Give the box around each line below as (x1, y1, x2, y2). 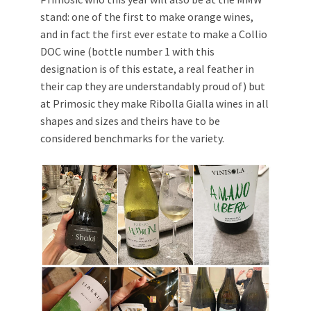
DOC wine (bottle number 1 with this (40, 44, 215, 58)
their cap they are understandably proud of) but (40, 78, 265, 93)
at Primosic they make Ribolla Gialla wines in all (40, 96, 269, 110)
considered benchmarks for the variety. (40, 131, 224, 145)
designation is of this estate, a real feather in (40, 61, 254, 76)
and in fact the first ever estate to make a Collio (40, 26, 267, 41)
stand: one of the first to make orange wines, (40, 9, 253, 24)
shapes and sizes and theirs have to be (40, 113, 220, 128)
